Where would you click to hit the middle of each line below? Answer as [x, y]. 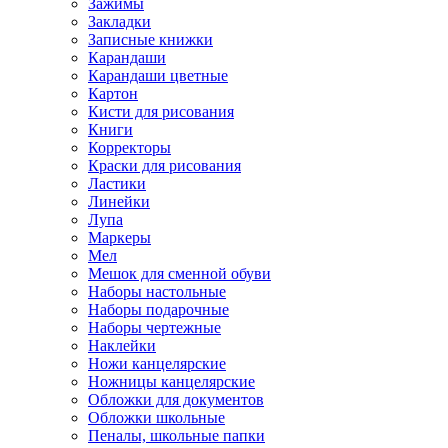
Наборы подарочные [158, 309]
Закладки [119, 21]
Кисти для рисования [161, 111]
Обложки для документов [176, 399]
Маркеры [119, 237]
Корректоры [129, 147]
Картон [113, 93]
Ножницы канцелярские [171, 381]
